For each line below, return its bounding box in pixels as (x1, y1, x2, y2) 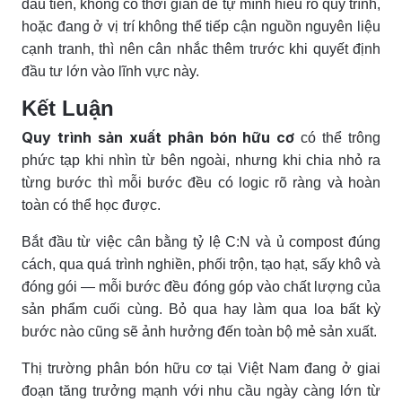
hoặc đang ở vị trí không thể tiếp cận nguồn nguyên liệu (22, 18, 380, 34)
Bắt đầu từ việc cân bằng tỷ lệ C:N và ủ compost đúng (22, 233, 380, 249)
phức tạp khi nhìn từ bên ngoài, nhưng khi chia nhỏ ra (22, 152, 380, 168)
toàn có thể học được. (22, 197, 161, 213)
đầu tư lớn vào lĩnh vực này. (22, 63, 199, 79)
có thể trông (294, 129, 381, 145)
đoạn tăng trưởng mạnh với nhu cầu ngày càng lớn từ (22, 382, 380, 398)
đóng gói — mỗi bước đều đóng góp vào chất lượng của (22, 278, 380, 294)
